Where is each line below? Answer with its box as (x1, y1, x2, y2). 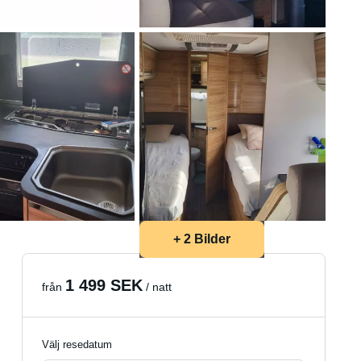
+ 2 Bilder (172, 232, 230, 246)
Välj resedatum (42, 338, 113, 351)
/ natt (143, 280, 172, 293)
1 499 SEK (65, 276, 143, 294)
